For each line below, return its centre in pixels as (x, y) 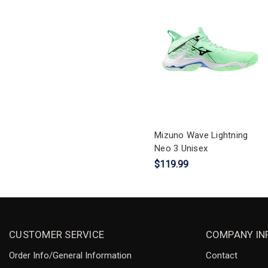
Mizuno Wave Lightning (201, 135)
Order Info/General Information (70, 255)
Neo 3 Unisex (181, 148)
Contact (221, 255)
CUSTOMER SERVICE (57, 234)
